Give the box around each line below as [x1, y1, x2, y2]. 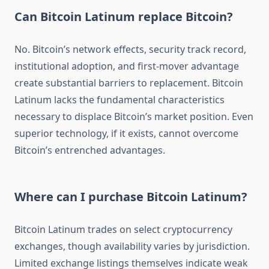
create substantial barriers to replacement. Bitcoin [14, 76, 243, 90]
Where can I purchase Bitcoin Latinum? [14, 189, 247, 205]
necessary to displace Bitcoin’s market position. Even [14, 110, 253, 124]
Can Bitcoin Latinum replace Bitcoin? [14, 8, 233, 25]
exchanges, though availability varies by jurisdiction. [14, 240, 250, 253]
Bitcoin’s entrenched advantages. [14, 144, 165, 157]
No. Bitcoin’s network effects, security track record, [14, 43, 246, 56]
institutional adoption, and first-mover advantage [14, 59, 239, 73]
